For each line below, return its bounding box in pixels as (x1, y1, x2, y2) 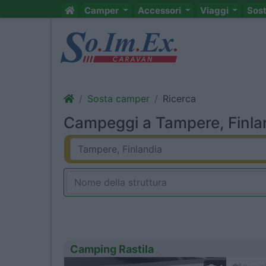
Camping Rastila (70, 243, 154, 255)
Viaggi (199, 5, 230, 16)
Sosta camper (87, 93, 150, 104)
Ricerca (163, 93, 196, 104)
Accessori (137, 5, 183, 16)
